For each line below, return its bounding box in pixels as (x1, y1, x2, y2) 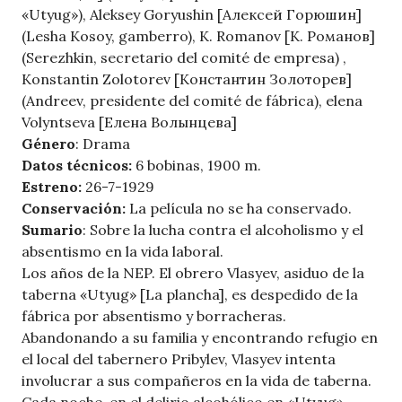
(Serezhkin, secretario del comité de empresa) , (22, 48, 346, 67)
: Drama (75, 135, 130, 153)
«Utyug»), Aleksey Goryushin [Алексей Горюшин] (22, 5, 362, 24)
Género (22, 135, 75, 153)
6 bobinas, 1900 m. (132, 156, 261, 175)
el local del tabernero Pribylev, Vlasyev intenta (22, 350, 336, 369)
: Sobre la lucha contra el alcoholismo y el (83, 221, 363, 240)
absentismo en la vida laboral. (22, 242, 223, 261)
